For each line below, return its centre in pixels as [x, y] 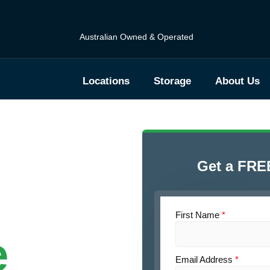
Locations [106, 81]
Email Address [205, 259]
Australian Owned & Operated [137, 37]
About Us [237, 81]
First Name [199, 215]
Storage [172, 81]
